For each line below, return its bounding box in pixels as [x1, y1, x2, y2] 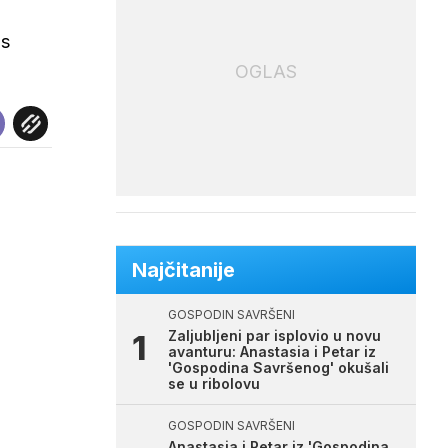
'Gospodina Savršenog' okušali [168, 359, 389, 376]
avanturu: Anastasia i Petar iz [168, 343, 376, 360]
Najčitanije [132, 258, 235, 282]
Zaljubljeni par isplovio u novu [168, 327, 381, 344]
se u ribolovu [168, 375, 260, 392]
